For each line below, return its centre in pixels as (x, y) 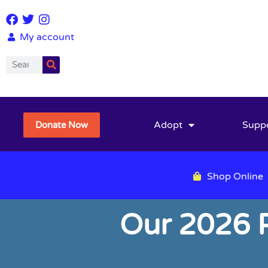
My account (47, 37)
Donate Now (62, 125)
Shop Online (235, 176)
